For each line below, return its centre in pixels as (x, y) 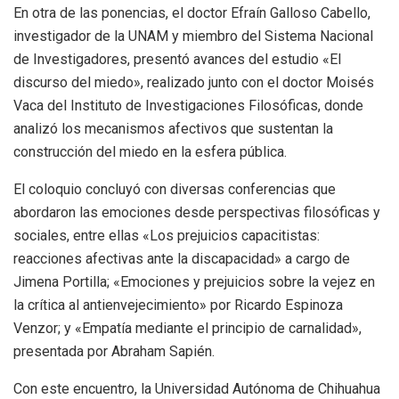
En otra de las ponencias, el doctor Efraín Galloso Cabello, (192, 13)
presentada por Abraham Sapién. (114, 352)
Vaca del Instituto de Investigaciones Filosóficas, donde (188, 106)
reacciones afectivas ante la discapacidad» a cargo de (182, 259)
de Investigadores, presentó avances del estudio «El (177, 60)
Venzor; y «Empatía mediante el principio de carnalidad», (187, 329)
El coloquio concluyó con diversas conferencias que (175, 190)
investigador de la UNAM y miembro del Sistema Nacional (193, 37)
